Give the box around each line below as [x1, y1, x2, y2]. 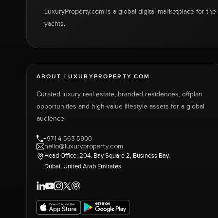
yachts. [44, 19, 65, 28]
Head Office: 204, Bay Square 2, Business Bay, [44, 151, 170, 160]
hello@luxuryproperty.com [44, 142, 123, 151]
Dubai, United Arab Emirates [44, 162, 121, 170]
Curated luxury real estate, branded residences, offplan [36, 90, 202, 98]
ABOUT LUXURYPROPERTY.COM [36, 73, 150, 80]
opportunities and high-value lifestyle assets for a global [36, 102, 204, 110]
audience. [36, 114, 66, 123]
